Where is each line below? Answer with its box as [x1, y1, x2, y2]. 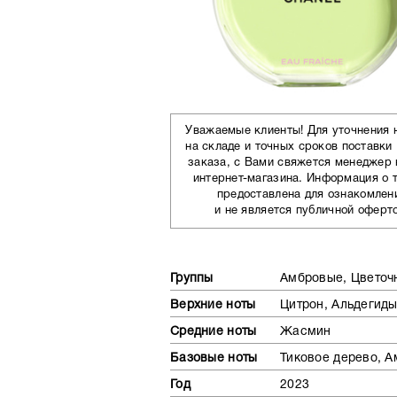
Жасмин [280, 326, 331, 338]
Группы [170, 273, 214, 284]
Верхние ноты [170, 300, 256, 311]
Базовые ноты [170, 353, 258, 364]
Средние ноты [170, 326, 257, 338]
